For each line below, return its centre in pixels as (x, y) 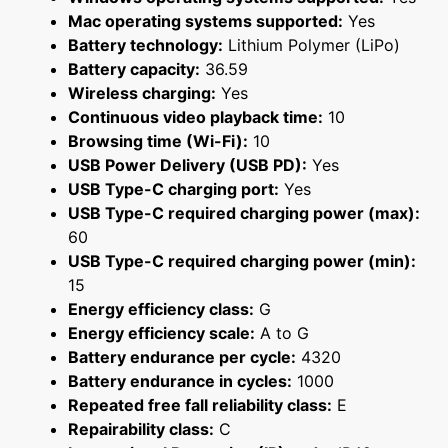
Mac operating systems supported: (205, 21)
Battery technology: (145, 45)
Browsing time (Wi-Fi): (158, 141)
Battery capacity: (134, 69)
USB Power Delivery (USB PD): (187, 165)
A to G (282, 333)
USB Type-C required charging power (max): (244, 213)
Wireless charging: (142, 93)
